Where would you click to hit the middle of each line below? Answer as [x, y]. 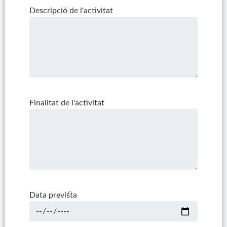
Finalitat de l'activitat [67, 103]
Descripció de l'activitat [71, 11]
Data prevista [53, 195]
